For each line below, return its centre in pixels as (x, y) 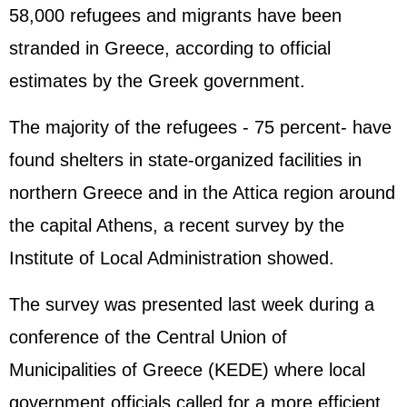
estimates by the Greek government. (157, 81)
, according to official (248, 48)
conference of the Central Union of (148, 337)
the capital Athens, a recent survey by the (177, 225)
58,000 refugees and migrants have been (175, 15)
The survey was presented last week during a (192, 304)
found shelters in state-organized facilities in (185, 160)
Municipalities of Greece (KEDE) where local (187, 370)
